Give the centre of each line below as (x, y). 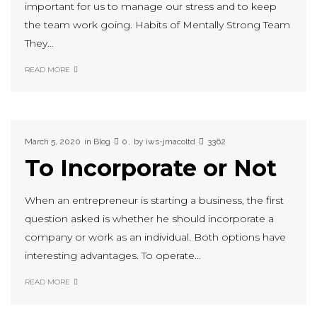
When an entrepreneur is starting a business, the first (154, 200)
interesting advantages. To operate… (113, 255)
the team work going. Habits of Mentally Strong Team (157, 24)
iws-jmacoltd (171, 141)
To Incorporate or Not (151, 168)
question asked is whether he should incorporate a (149, 218)
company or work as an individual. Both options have (155, 237)
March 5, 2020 (53, 141)
